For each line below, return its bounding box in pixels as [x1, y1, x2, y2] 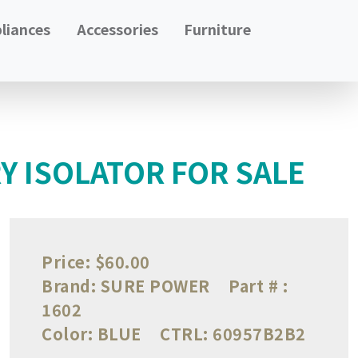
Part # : [229, 273, 288, 297]
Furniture [184, 18, 252, 39]
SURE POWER [96, 273, 214, 297]
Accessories [76, 18, 158, 39]
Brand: [42, 273, 96, 297]
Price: [42, 249, 90, 273]
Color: [42, 321, 93, 345]
